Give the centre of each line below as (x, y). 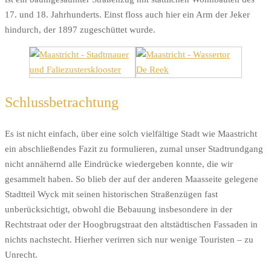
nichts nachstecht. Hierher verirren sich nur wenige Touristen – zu (129, 239)
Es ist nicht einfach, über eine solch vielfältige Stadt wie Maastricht (131, 133)
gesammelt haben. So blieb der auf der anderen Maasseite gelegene (132, 179)
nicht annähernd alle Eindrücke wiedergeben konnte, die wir (119, 164)
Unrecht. (21, 254)
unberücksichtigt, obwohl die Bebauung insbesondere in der (119, 209)
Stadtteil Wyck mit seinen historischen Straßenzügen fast (111, 194)
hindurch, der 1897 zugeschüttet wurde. (80, 29)
